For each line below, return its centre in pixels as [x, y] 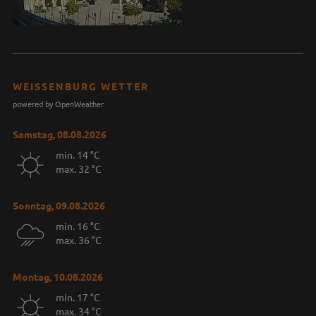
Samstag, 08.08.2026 [59, 134]
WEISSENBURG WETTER [77, 86]
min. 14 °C [78, 154]
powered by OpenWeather [58, 104]
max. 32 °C [78, 169]
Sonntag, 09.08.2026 [59, 206]
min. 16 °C [78, 226]
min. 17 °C [78, 297]
